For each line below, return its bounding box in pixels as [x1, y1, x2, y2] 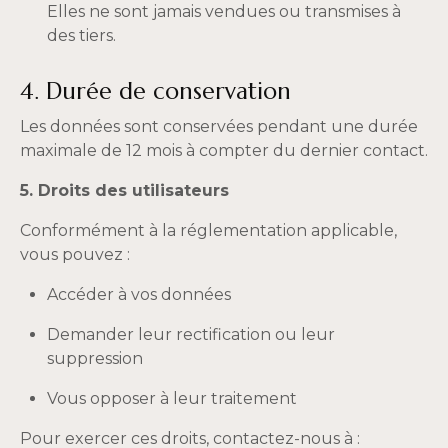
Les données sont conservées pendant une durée [20, 117, 418, 136]
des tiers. [47, 26, 117, 45]
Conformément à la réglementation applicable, [20, 221, 397, 240]
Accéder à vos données [47, 285, 232, 304]
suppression [47, 349, 144, 368]
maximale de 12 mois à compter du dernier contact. [20, 141, 428, 160]
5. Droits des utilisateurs [20, 181, 229, 200]
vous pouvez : [20, 245, 130, 264]
